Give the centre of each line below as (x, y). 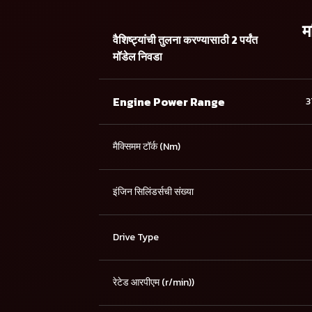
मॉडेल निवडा (138, 57)
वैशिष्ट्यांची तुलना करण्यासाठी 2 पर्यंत (185, 40)
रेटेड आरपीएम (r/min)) (154, 283)
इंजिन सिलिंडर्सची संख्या (153, 192)
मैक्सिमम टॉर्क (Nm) (147, 147)
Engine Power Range (169, 102)
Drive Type (136, 237)
